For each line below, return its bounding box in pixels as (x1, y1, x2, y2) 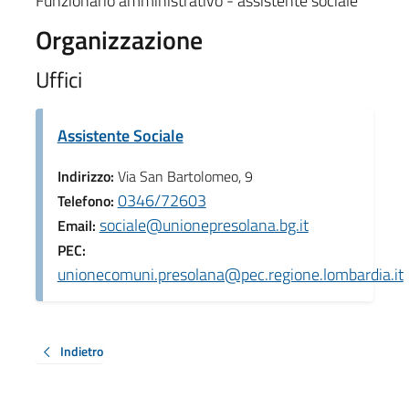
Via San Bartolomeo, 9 (117, 164, 253, 187)
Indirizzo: (57, 164, 118, 187)
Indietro (59, 341, 103, 361)
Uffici (35, 62, 82, 96)
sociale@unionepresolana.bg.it (99, 212, 309, 237)
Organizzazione (35, 19, 203, 59)
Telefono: (57, 189, 118, 212)
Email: (57, 214, 100, 236)
